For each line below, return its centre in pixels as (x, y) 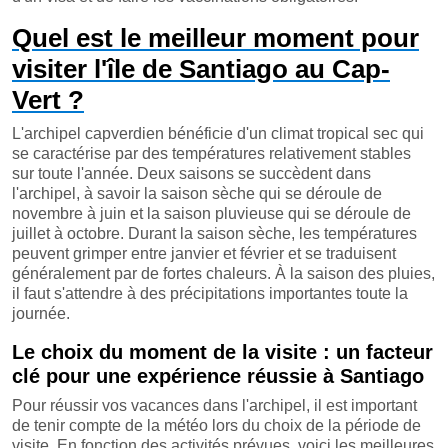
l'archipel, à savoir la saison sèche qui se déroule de (197, 193)
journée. (41, 313)
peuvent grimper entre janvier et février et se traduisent (204, 253)
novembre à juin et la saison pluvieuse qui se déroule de (211, 213)
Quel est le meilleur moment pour (215, 37)
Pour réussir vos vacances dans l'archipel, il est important (214, 405)
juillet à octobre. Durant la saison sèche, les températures (214, 233)
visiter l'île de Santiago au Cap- (201, 68)
